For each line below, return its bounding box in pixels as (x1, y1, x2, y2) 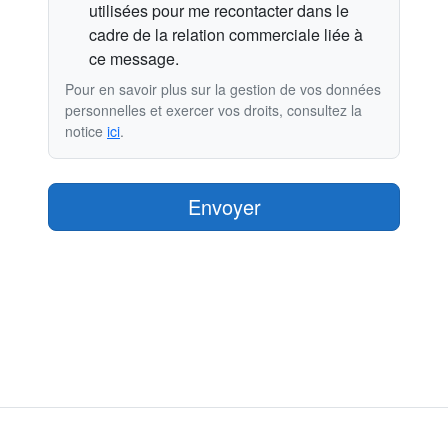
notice (65, 120, 107, 141)
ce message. (89, 46, 179, 70)
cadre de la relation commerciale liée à (89, 22, 363, 46)
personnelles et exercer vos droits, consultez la (65, 99, 362, 120)
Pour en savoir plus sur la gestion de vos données (65, 78, 381, 99)
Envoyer (187, 191, 261, 221)
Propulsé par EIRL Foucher (128, 424, 306, 444)
